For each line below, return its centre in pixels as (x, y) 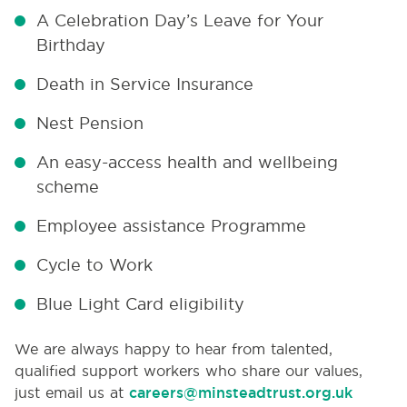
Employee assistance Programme (171, 226)
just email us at (72, 392)
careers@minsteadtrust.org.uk (241, 393)
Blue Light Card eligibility (140, 304)
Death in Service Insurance (145, 84)
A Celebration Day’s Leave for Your (180, 20)
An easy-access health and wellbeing (187, 162)
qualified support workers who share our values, (189, 371)
